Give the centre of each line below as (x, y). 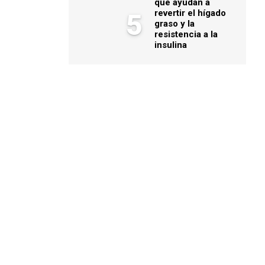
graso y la (174, 24)
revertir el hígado (190, 13)
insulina (171, 45)
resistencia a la (186, 34)
